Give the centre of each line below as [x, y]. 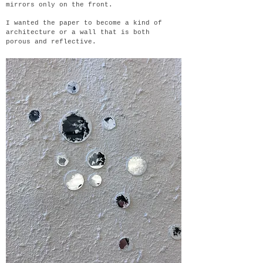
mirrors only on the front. [59, 5]
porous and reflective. [53, 42]
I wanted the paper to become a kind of [84, 23]
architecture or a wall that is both [78, 32]
